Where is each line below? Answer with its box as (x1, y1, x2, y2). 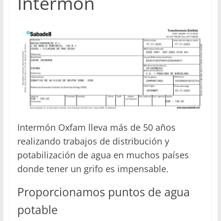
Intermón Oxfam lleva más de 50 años (17, 121, 176, 134)
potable (17, 202, 58, 218)
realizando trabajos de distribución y (17, 135, 169, 147)
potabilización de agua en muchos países (17, 149, 189, 161)
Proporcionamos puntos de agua (17, 184, 190, 200)
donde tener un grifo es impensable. (17, 163, 169, 175)
